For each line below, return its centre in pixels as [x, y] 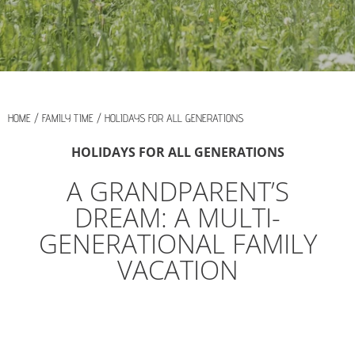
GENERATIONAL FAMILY [177, 243]
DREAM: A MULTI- [177, 217]
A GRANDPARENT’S [177, 191]
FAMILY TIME [69, 118]
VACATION [177, 269]
